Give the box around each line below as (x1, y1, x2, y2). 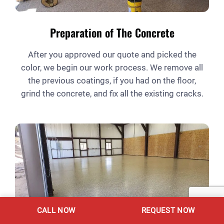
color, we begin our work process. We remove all (21, 62, 203, 72)
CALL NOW (36, 206, 75, 215)
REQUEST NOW (141, 206, 195, 215)
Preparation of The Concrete (49, 24, 174, 40)
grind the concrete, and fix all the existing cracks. (20, 88, 203, 98)
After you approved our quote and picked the (27, 49, 196, 59)
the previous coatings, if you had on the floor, (28, 75, 196, 85)
